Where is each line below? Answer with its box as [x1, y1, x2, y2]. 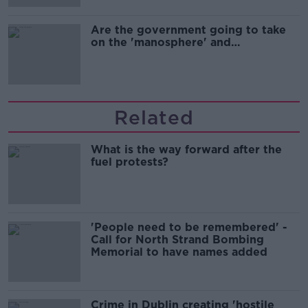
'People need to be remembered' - [91, 221, 287, 234]
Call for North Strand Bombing [91, 233, 264, 247]
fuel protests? [91, 155, 168, 169]
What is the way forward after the [91, 143, 282, 157]
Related [114, 106, 194, 130]
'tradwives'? [91, 48, 159, 62]
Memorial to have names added [91, 245, 267, 259]
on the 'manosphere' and [91, 36, 231, 49]
